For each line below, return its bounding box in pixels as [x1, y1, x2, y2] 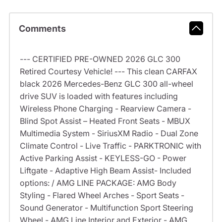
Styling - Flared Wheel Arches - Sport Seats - [19, 190, 184, 201]
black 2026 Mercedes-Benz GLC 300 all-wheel [19, 79, 193, 89]
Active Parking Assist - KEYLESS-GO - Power [19, 153, 186, 164]
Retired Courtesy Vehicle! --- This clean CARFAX [19, 66, 197, 77]
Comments [18, 23, 66, 34]
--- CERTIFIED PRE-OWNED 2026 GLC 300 [19, 54, 180, 64]
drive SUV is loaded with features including [19, 91, 178, 102]
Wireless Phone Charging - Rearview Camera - [19, 104, 191, 114]
